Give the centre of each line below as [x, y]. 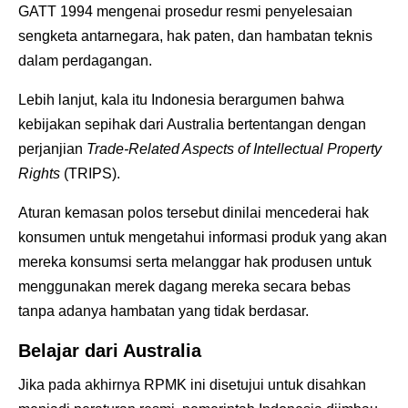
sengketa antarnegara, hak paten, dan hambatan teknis [195, 36]
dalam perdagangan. [85, 60]
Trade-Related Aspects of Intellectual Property [234, 148]
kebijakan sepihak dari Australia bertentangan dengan [192, 124]
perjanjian [52, 148]
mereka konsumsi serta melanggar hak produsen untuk [195, 261]
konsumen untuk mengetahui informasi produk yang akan [203, 237]
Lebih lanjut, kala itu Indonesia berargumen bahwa [181, 99]
